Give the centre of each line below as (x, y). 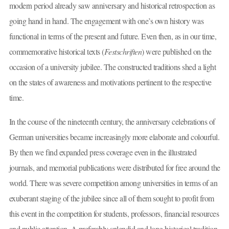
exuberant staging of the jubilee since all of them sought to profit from (111, 198)
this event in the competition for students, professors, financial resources (114, 214)
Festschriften (123, 51)
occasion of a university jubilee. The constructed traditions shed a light (112, 66)
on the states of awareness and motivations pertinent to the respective (110, 82)
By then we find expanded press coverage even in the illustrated (102, 152)
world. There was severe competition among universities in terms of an (113, 183)
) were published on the (177, 51)
